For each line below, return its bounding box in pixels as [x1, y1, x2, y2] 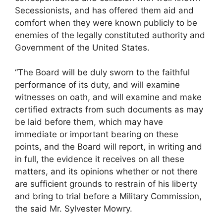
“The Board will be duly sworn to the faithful [15, 67, 190, 78]
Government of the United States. [15, 42, 150, 53]
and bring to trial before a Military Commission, [15, 191, 202, 202]
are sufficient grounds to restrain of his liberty [15, 179, 197, 189]
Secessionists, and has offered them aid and [15, 5, 194, 15]
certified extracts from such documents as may [15, 105, 203, 115]
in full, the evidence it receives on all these [15, 154, 184, 165]
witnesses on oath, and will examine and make [15, 92, 202, 103]
